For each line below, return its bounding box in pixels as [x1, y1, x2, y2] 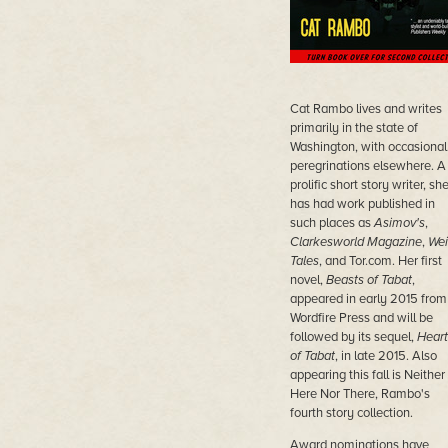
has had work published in [289, 196, 435, 212]
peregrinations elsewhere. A [289, 158, 446, 174]
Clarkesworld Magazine [289, 234, 422, 250]
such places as [289, 215, 374, 231]
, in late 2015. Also [334, 348, 437, 364]
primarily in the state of [289, 120, 418, 136]
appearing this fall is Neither [289, 367, 445, 383]
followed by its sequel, [289, 329, 417, 345]
